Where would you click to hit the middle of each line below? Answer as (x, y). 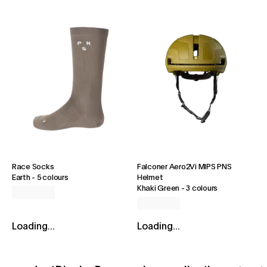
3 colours (202, 188)
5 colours (52, 178)
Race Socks (33, 167)
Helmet (150, 178)
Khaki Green (159, 188)
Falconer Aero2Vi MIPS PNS (184, 167)
